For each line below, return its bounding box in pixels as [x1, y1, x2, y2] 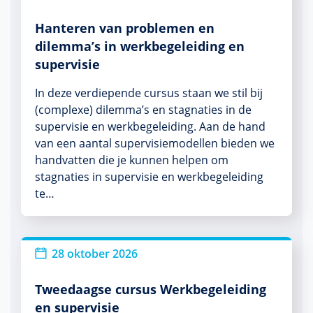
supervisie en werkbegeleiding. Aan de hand [35, 119, 265, 134]
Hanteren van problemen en [35, 20, 214, 36]
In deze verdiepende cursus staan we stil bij [35, 85, 263, 101]
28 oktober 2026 [52, 246, 138, 261]
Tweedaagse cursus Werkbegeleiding [35, 281, 266, 298]
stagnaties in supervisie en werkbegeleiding [35, 169, 263, 184]
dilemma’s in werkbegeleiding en [35, 38, 245, 54]
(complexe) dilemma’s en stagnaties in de [35, 102, 252, 117]
